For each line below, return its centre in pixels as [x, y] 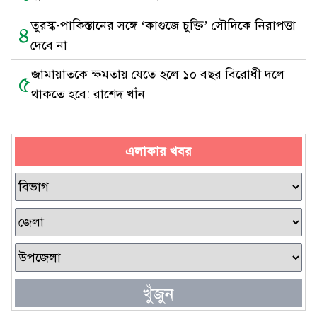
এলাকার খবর [158, 151]
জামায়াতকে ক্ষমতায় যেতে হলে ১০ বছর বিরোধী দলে [158, 74]
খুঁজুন [158, 294]
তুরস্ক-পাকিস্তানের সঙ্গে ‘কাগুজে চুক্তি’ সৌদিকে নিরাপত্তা [163, 25]
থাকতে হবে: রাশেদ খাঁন [88, 94]
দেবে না [49, 45]
